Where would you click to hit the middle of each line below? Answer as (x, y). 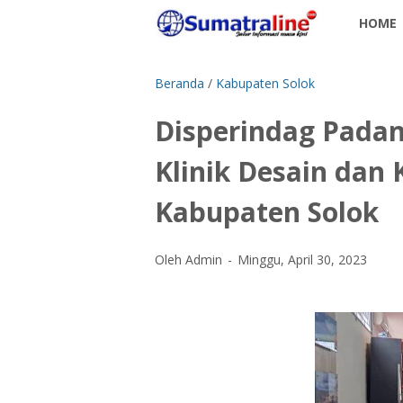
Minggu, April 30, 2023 (302, 260)
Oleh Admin (190, 260)
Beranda (179, 83)
